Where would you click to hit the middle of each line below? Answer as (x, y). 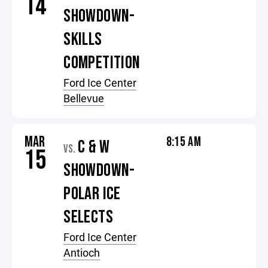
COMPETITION (102, 63)
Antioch (82, 252)
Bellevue (84, 98)
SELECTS (88, 217)
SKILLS (83, 39)
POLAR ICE (92, 194)
